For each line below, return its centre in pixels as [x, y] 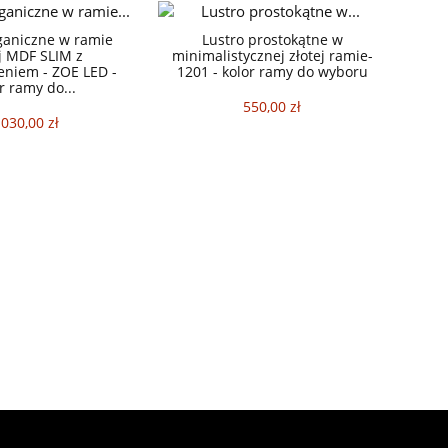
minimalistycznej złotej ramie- [272, 56]
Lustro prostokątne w [272, 40]
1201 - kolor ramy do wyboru [272, 72]
